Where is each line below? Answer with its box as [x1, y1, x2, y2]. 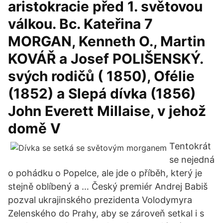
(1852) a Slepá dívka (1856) [8, 85, 196, 102]
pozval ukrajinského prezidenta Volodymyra [8, 195, 192, 205]
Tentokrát [169, 141, 211, 151]
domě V [8, 120, 61, 137]
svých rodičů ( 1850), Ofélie [8, 68, 195, 85]
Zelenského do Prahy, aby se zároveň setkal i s [8, 208, 204, 219]
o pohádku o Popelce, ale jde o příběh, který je [8, 168, 202, 178]
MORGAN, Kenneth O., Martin [8, 33, 205, 50]
